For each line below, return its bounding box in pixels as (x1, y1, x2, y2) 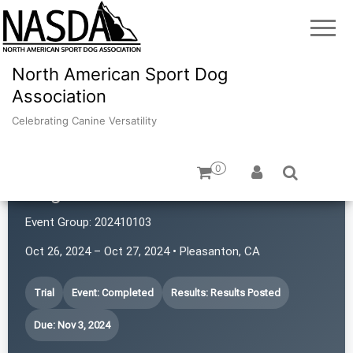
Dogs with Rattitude (25, 180, 203, 204)
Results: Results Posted (171, 286, 281, 299)
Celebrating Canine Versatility (12, 113, 157, 127)
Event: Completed (72, 286, 154, 299)
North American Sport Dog (12, 63, 228, 84)
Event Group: (25, 214, 91, 229)
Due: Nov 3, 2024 (34, 318, 110, 331)
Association (12, 85, 106, 106)
